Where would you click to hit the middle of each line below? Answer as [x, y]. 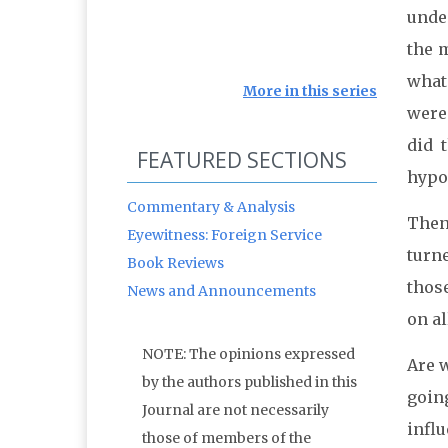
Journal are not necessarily [235, 410]
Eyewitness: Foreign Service [224, 235]
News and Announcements [221, 291]
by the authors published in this [249, 382]
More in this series [310, 91]
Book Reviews [175, 263]
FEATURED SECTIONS [242, 160]
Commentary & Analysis [211, 207]
